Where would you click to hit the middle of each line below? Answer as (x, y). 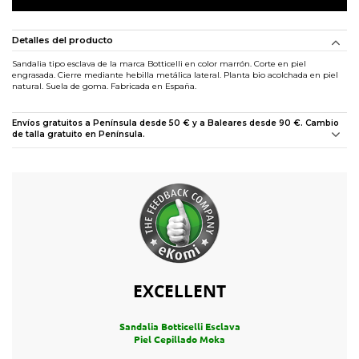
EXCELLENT (179, 291)
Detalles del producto (63, 40)
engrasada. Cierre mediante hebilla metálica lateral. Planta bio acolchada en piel (175, 75)
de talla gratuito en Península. (79, 134)
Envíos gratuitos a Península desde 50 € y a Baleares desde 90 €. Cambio (175, 123)
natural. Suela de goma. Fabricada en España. (104, 86)
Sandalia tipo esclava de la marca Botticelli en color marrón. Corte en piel (159, 63)
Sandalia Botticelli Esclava (179, 326)
